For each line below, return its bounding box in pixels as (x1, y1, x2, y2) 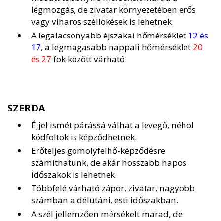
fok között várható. (51, 53, 127, 65)
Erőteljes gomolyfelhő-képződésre (31, 145, 165, 157)
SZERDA (7, 101, 45, 115)
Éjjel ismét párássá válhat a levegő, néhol (31, 119, 194, 131)
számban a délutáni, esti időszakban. (31, 194, 178, 206)
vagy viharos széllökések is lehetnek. (31, 16, 174, 28)
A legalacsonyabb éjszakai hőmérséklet (31, 30, 188, 41)
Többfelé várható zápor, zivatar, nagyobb (31, 183, 195, 194)
